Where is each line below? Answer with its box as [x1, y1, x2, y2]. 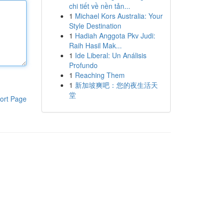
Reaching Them [74, 70, 125, 80]
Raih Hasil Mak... [69, 40, 122, 50]
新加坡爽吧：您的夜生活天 [74, 80, 158, 90]
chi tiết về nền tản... [69, 1, 130, 11]
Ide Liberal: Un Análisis [74, 50, 147, 60]
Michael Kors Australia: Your [74, 11, 163, 21]
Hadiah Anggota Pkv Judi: [74, 31, 155, 40]
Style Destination [69, 21, 121, 31]
